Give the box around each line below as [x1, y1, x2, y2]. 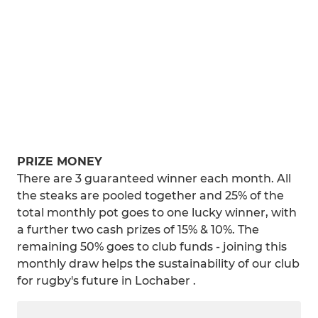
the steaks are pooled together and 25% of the [17, 189, 284, 202]
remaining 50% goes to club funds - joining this [17, 240, 287, 253]
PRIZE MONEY [17, 155, 102, 168]
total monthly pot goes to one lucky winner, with [17, 206, 297, 219]
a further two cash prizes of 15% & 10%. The [17, 223, 259, 236]
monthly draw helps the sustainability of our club [17, 257, 300, 270]
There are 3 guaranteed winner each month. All [17, 172, 291, 185]
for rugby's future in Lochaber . [17, 274, 196, 287]
